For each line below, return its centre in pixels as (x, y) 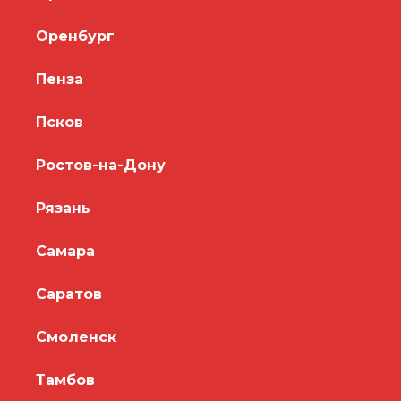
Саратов (69, 294)
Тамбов (65, 380)
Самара (65, 251)
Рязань (63, 208)
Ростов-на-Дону (101, 165)
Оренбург (75, 36)
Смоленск (76, 337)
